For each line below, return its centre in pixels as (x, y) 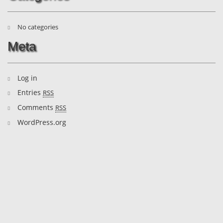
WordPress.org (42, 122)
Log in (27, 78)
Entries (30, 92)
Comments (36, 107)
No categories (38, 27)
